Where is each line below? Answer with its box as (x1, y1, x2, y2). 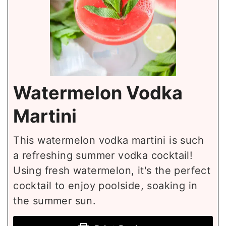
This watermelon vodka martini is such (13, 134, 204, 147)
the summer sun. (13, 195, 96, 207)
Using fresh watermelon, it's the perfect (13, 164, 211, 177)
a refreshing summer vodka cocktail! (13, 149, 193, 162)
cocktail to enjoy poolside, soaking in (13, 180, 198, 192)
